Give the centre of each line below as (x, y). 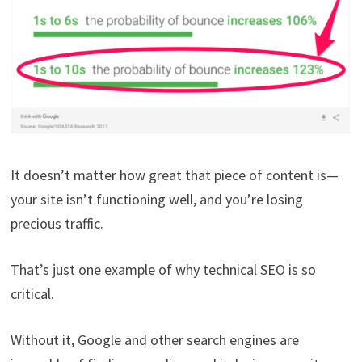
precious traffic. (57, 223)
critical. (32, 293)
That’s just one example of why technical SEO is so (163, 269)
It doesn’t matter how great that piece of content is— (174, 175)
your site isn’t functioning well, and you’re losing (156, 199)
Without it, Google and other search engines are (154, 339)
